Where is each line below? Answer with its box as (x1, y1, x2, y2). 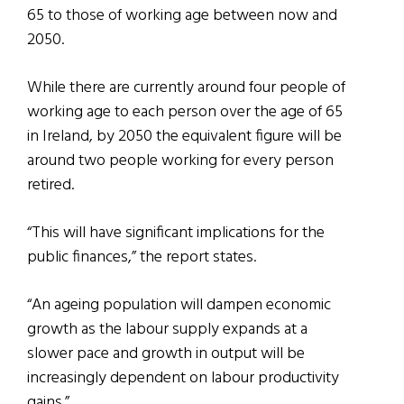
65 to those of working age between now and (27, 3, 337, 30)
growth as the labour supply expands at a (27, 317, 308, 344)
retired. (27, 172, 74, 199)
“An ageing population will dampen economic (27, 292, 331, 319)
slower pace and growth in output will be (27, 341, 305, 368)
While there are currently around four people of (27, 75, 345, 102)
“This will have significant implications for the (27, 220, 325, 247)
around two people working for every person (27, 148, 334, 175)
